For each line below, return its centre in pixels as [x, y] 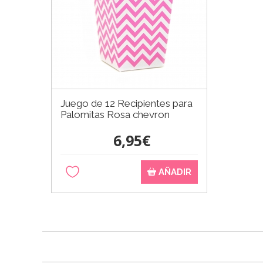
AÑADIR [174, 172]
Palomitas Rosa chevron [115, 114]
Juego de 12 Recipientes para [127, 103]
